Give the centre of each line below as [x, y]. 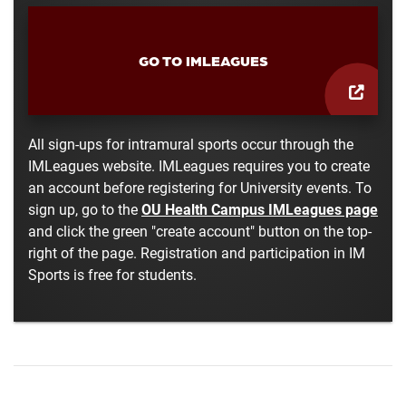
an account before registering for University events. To [200, 188]
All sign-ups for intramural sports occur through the [191, 144]
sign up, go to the [85, 209]
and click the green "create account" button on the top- [200, 231]
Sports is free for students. [112, 275]
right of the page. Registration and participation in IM [197, 253]
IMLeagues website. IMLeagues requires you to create [199, 166]
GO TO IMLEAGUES [203, 61]
